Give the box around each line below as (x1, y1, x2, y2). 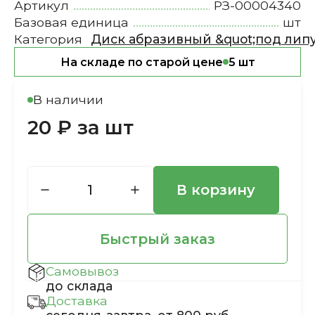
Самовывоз (45, 264, 119, 279)
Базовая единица (13, 14, 129, 30)
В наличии (32, 92, 103, 108)
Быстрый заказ (100, 230, 215, 247)
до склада (45, 278, 112, 294)
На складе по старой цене (60, 55, 223, 69)
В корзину (176, 181, 256, 199)
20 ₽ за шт (27, 115, 134, 140)
